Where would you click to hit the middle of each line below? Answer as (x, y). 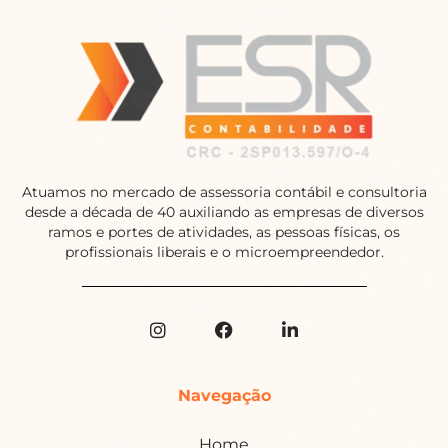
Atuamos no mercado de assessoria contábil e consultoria (224, 191)
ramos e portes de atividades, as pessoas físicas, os (224, 231)
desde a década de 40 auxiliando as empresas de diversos (224, 211)
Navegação (224, 395)
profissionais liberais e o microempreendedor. (224, 251)
